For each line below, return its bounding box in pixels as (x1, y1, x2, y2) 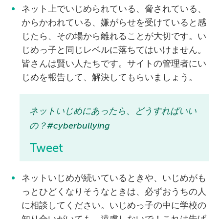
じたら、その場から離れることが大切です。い (22, 31, 206, 42)
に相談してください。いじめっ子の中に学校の (22, 200, 206, 211)
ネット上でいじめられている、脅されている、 (22, 3, 206, 14)
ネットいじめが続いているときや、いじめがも (22, 173, 206, 183)
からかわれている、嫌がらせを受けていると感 (22, 17, 206, 28)
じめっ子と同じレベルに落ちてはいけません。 (22, 44, 206, 55)
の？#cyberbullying (29, 120, 110, 131)
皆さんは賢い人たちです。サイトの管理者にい (22, 58, 206, 69)
